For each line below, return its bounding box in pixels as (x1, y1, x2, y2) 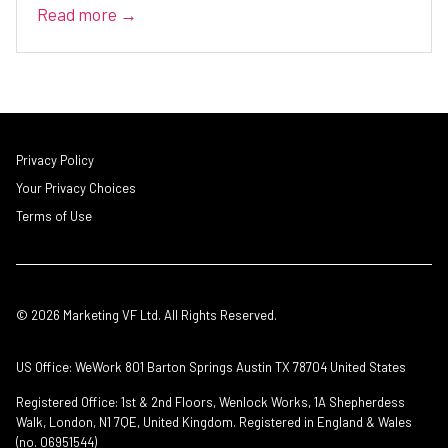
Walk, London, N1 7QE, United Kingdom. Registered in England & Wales (16, 414, 412, 430)
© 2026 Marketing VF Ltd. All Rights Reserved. (16, 307, 277, 323)
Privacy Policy (16, 152, 94, 168)
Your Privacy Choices (16, 180, 136, 196)
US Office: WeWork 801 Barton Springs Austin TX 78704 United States (16, 359, 406, 375)
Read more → (37, 4, 137, 24)
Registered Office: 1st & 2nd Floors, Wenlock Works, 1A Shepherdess (16, 394, 405, 410)
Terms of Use (16, 208, 92, 224)
